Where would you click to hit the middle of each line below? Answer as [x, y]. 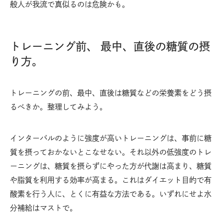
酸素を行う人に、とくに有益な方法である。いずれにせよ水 [111, 194]
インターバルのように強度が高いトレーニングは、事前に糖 [111, 138]
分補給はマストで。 [44, 208]
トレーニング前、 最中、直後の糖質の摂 [110, 47]
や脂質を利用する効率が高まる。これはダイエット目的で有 [111, 180]
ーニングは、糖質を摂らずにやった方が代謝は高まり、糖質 [111, 166]
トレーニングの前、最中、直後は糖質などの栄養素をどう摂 [111, 93]
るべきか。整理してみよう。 [58, 107]
